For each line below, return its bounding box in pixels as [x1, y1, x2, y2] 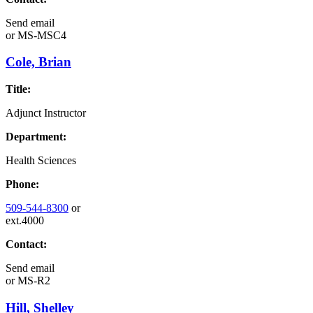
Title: [6, 83, 31, 96]
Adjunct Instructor [6, 107, 86, 119]
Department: [6, 131, 66, 143]
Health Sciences [6, 154, 76, 167]
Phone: [6, 178, 39, 191]
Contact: [6, 238, 47, 251]
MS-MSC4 [15, 29, 66, 41]
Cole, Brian [6, 54, 71, 70]
